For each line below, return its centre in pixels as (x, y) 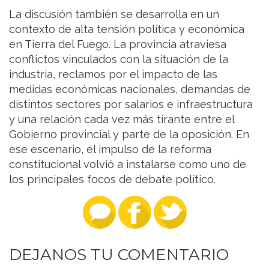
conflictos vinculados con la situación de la (119, 59)
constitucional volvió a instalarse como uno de (128, 165)
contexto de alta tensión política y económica (127, 29)
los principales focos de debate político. (112, 180)
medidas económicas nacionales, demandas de (130, 89)
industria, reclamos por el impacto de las (113, 74)
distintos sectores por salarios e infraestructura (131, 104)
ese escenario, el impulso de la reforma (110, 150)
